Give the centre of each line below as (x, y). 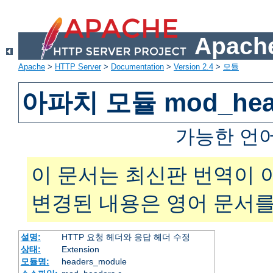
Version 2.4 (193, 67)
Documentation (137, 67)
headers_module (94, 262)
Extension (80, 250)
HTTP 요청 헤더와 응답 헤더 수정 (126, 237)
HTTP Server (78, 67)
